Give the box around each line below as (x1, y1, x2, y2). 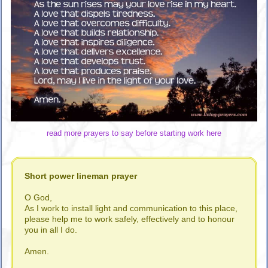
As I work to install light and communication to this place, (25, 203, 237, 213)
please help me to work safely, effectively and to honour (25, 214, 234, 224)
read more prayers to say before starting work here (47, 128, 221, 138)
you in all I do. (25, 224, 77, 234)
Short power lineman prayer (25, 170, 137, 181)
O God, (25, 192, 52, 202)
